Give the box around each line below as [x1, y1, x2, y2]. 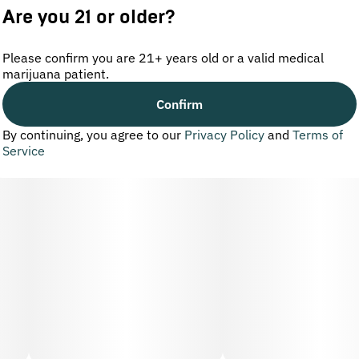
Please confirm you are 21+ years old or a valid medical [2, 49, 324, 66]
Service [2, 142, 45, 159]
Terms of [292, 126, 343, 143]
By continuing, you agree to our [2, 126, 184, 143]
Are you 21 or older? [2, 7, 175, 27]
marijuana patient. [2, 65, 109, 82]
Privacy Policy [184, 126, 264, 143]
